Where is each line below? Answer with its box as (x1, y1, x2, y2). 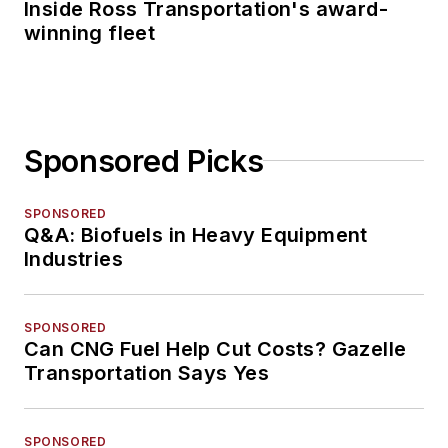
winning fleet (24, 20, 156, 45)
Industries (24, 246, 123, 271)
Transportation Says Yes (24, 360, 270, 385)
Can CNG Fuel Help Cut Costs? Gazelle (24, 336, 407, 361)
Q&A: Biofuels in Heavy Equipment (24, 222, 368, 247)
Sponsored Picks (24, 142, 264, 179)
